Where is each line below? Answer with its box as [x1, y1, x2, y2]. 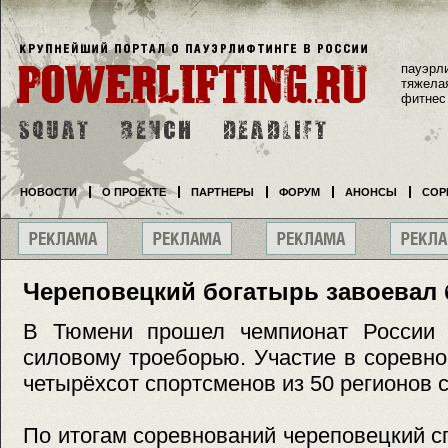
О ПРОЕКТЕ [102, 186, 166, 198]
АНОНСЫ [345, 186, 397, 198]
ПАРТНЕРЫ [191, 186, 254, 198]
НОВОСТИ [20, 186, 77, 198]
